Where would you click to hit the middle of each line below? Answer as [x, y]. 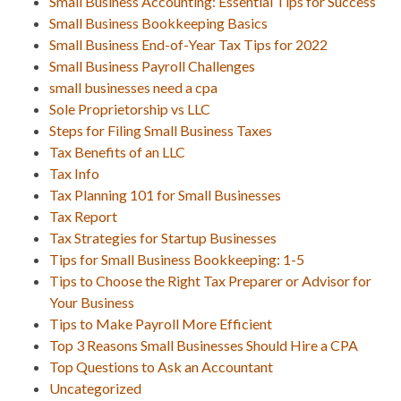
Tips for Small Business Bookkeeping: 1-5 [177, 259]
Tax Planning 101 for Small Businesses [165, 194]
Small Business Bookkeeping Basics [158, 22]
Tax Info [74, 173]
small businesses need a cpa [133, 87]
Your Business [92, 302]
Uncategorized [95, 388]
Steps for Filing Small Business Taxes [161, 130]
